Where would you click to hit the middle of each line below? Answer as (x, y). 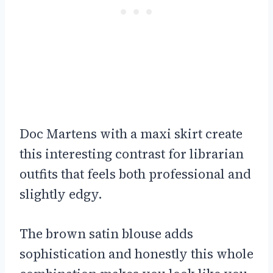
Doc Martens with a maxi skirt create (131, 133)
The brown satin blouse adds (106, 233)
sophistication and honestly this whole (136, 253)
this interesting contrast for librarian (132, 154)
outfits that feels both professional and (135, 174)
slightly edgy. (61, 194)
